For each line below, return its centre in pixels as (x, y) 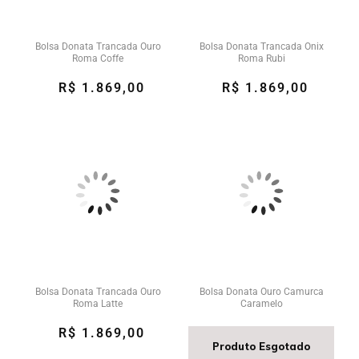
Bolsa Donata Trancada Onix (261, 46)
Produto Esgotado (261, 346)
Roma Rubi (261, 58)
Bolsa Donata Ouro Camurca (261, 292)
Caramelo (261, 304)
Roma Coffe (98, 58)
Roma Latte (98, 304)
